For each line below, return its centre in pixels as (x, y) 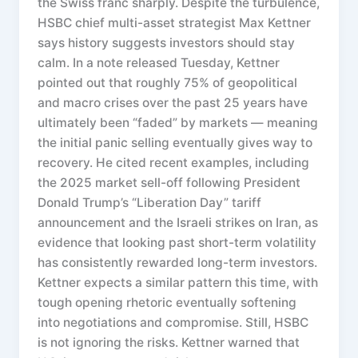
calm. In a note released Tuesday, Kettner (159, 62)
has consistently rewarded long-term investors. (178, 262)
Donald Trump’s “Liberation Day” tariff (150, 202)
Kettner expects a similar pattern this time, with (178, 282)
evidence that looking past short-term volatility (177, 242)
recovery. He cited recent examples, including (174, 162)
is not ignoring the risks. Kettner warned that (169, 342)
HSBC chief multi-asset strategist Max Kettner (175, 22)
